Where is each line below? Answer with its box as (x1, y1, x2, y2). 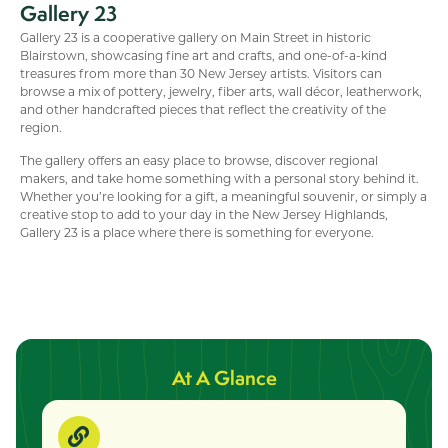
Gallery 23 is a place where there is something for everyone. (20, 223, 374, 240)
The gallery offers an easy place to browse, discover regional (20, 151, 378, 168)
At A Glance (171, 363, 277, 391)
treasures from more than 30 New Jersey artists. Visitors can (20, 65, 382, 82)
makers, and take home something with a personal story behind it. (20, 169, 419, 186)
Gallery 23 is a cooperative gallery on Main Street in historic (20, 29, 371, 46)
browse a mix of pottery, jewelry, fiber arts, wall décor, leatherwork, (20, 83, 422, 100)
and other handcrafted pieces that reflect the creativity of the (20, 101, 386, 118)
